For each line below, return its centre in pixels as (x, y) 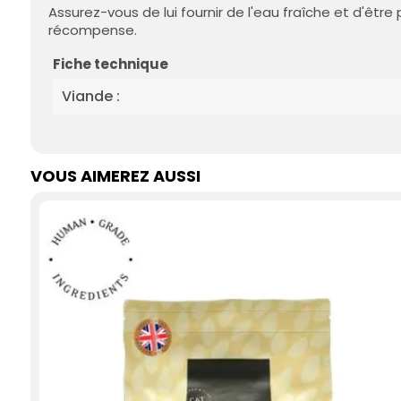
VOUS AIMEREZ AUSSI (115, 176)
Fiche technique (111, 64)
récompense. (93, 30)
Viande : (91, 97)
